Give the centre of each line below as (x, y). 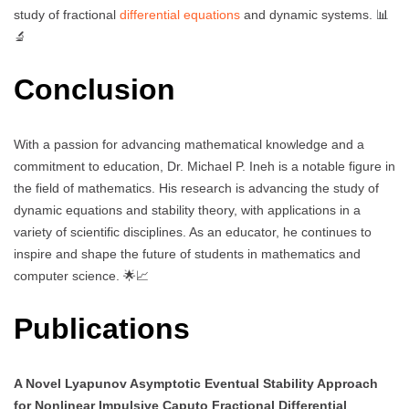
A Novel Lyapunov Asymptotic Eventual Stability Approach (196, 383)
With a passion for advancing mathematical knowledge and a (189, 144)
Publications (102, 329)
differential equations (180, 14)
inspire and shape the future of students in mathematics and (187, 253)
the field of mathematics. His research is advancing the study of (196, 188)
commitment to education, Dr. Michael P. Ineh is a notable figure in (204, 166)
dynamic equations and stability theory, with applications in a (187, 210)
